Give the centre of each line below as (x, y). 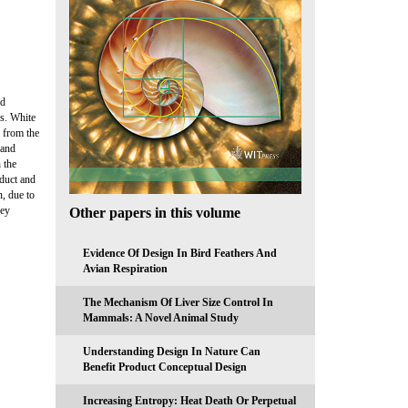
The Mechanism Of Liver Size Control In (178, 303)
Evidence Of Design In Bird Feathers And (180, 254)
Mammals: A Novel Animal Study (161, 318)
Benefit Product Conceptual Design (165, 367)
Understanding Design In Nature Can (172, 352)
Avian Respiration (125, 269)
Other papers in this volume (155, 213)
